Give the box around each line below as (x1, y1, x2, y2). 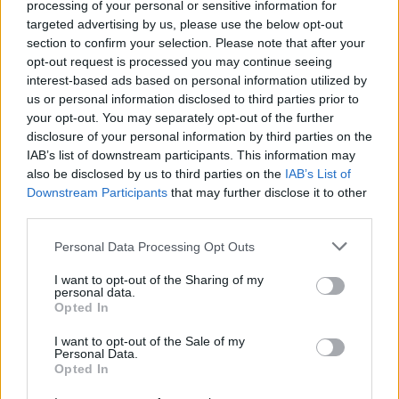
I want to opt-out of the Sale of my (54, 334, 245, 348)
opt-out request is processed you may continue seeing (27, 54, 332, 69)
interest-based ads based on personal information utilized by (27, 73, 367, 87)
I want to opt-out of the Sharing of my (54, 273, 264, 287)
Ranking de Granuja (12, 45, 134, 61)
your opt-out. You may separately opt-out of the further (27, 110, 334, 125)
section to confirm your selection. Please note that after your (27, 36, 365, 50)
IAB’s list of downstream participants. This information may (27, 148, 355, 162)
